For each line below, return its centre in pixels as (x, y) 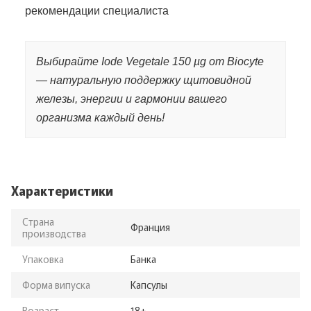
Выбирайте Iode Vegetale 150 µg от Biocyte (150, 61)
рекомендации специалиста (97, 10)
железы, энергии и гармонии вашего (132, 99)
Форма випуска (56, 284)
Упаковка (43, 259)
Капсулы (149, 284)
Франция (150, 227)
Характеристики (62, 190)
